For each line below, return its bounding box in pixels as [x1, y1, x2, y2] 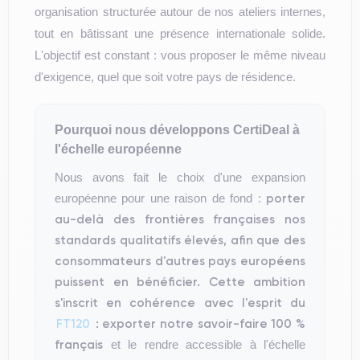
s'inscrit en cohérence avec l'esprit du [55, 295, 305, 310]
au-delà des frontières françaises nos [55, 211, 305, 227]
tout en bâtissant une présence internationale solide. [35, 27, 325, 40]
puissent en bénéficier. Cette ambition [55, 274, 305, 289]
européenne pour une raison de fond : [55, 191, 266, 205]
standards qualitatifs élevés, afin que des [55, 232, 305, 247]
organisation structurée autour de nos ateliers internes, [35, 5, 325, 18]
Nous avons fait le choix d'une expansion [55, 170, 305, 184]
